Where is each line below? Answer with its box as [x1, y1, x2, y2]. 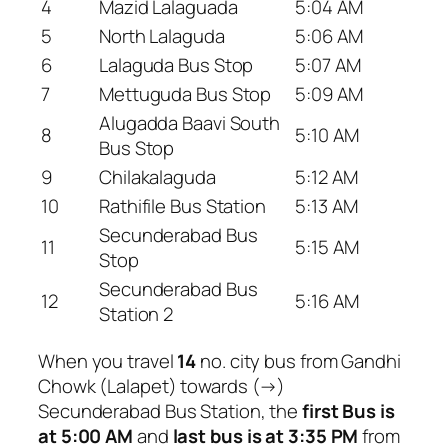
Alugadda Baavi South [99, 110, 280, 136]
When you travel [38, 347, 178, 374]
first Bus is [302, 397, 395, 424]
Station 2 [99, 301, 174, 327]
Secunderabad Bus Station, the [38, 397, 302, 424]
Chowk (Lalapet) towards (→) [38, 372, 286, 399]
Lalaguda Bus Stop [99, 52, 254, 78]
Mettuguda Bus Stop [99, 81, 272, 107]
